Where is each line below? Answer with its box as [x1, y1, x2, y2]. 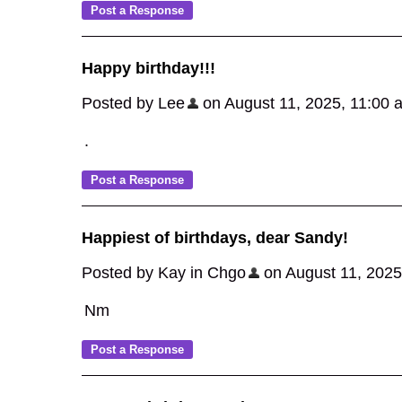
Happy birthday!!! [82, 59, 215, 77]
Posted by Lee [82, 94, 185, 112]
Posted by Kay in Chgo [82, 264, 246, 282]
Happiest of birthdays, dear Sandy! [82, 229, 348, 247]
